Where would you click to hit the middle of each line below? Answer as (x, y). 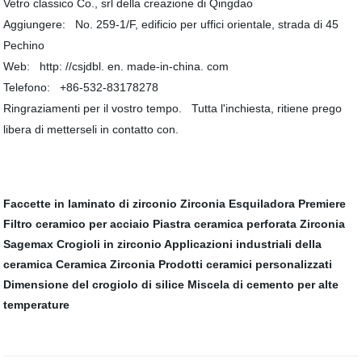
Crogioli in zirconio (109, 244)
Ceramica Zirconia (106, 265)
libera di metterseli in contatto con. (95, 130)
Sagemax (29, 244)
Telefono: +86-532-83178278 (81, 88)
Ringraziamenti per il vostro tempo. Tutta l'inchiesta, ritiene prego (173, 109)
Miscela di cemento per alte (263, 285)
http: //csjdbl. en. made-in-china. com (135, 67)
